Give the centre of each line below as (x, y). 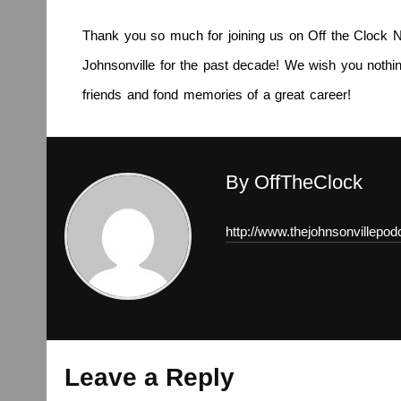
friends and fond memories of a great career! (217, 95)
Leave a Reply (149, 378)
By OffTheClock (294, 183)
